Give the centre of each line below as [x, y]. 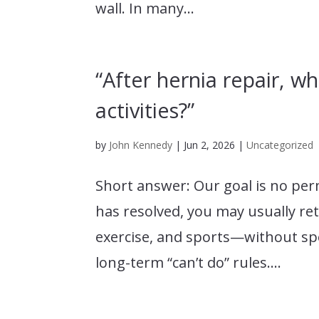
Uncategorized [280, 145]
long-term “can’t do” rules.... [189, 262]
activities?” [145, 110]
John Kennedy [141, 145]
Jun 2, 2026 [210, 145]
